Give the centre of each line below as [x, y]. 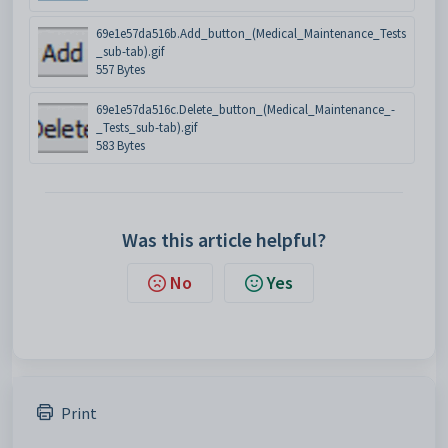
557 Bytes [120, 70]
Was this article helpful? [224, 240]
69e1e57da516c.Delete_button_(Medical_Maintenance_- [245, 110]
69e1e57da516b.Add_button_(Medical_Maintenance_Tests [251, 34]
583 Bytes [120, 146]
